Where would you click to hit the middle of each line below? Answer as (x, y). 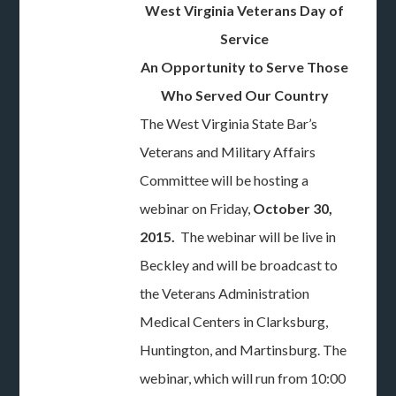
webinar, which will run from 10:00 (243, 378)
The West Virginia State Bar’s (229, 123)
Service (245, 38)
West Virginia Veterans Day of (245, 10)
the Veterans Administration (225, 293)
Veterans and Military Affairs (228, 152)
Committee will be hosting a (225, 180)
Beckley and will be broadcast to (239, 265)
